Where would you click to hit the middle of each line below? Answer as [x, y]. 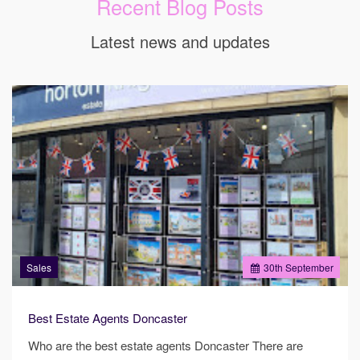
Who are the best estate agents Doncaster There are [166, 345]
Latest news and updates [180, 42]
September [308, 267]
